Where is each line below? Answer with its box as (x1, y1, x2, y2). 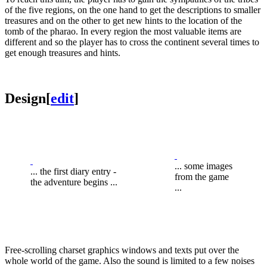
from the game (175, 171, 229, 182)
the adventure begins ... (30, 176, 117, 187)
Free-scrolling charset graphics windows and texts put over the (5, 244, 239, 255)
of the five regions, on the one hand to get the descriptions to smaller (5, 4, 260, 15)
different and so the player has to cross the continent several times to (5, 36, 259, 47)
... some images (175, 160, 232, 171)
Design (5, 90, 46, 106)
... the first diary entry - (30, 166, 116, 176)
